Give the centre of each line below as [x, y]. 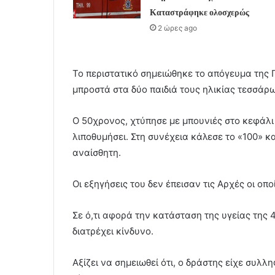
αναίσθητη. [97, 152]
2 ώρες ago [177, 28]
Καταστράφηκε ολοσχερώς [199, 12]
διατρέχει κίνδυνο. [113, 231]
